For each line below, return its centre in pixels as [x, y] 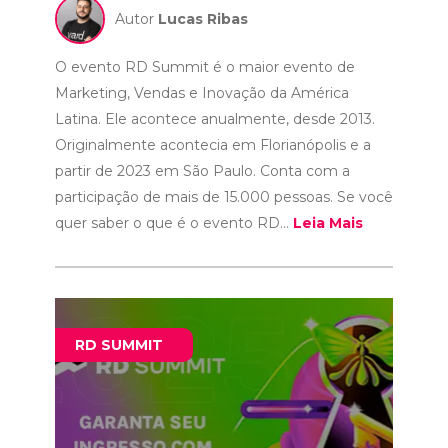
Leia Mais [327, 223]
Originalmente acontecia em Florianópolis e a [212, 145]
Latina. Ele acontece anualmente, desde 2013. [214, 119]
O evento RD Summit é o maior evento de [204, 67]
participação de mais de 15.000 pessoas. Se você [223, 197]
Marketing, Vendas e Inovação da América [201, 93]
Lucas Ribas [202, 19]
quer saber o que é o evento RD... [173, 223]
